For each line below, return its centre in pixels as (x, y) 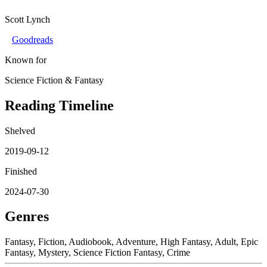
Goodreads (32, 39)
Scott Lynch (27, 19)
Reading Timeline (59, 105)
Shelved (20, 131)
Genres (27, 217)
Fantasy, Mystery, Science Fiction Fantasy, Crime (97, 253)
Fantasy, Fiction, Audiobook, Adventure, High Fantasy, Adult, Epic (131, 242)
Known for (26, 60)
